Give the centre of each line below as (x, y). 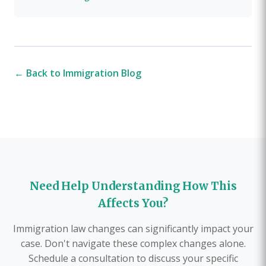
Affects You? (133, 203)
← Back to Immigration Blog (78, 73)
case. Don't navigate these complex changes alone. (133, 243)
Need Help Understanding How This (133, 186)
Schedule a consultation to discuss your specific (133, 258)
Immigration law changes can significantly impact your (133, 228)
